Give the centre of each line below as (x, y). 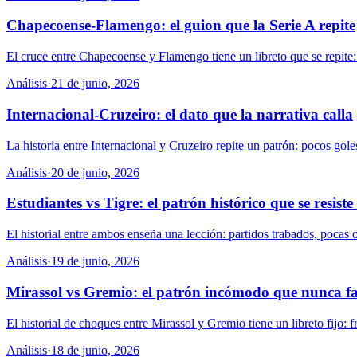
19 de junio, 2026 (95, 261)
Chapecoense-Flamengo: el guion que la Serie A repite (181, 25)
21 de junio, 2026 (95, 84)
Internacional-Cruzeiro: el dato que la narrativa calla (180, 114)
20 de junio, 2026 (95, 172)
